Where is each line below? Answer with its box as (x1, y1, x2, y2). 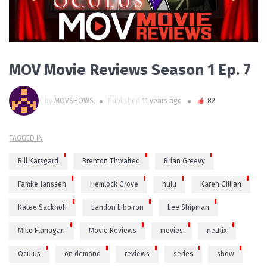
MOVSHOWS (54, 96, 94, 105)
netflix (207, 226, 227, 235)
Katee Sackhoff (18, 203, 67, 212)
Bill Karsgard (18, 156, 58, 165)
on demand (64, 249, 101, 258)
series (173, 249, 193, 258)
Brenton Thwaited (82, 156, 140, 165)
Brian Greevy (164, 156, 205, 165)
